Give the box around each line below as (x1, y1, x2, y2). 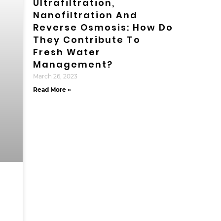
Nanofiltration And (33, 8, 138, 21)
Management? (33, 58, 113, 71)
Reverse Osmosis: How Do (33, 21, 173, 34)
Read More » (33, 85, 71, 93)
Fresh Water (33, 45, 101, 58)
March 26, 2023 (33, 72, 77, 80)
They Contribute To (33, 33, 141, 46)
